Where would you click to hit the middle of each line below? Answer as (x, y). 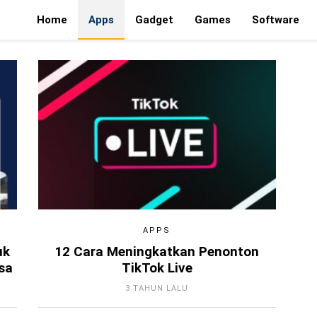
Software (276, 20)
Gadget (154, 20)
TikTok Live (157, 268)
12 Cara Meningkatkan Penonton (157, 252)
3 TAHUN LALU (157, 288)
